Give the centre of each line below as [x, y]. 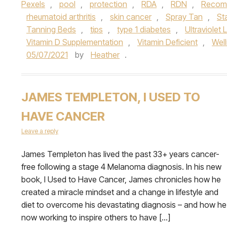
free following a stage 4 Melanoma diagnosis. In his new [121, 167]
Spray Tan [184, 17]
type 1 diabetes [144, 29]
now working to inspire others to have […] [96, 217]
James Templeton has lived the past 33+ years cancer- [120, 154]
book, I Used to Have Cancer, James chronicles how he [121, 179]
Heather [105, 55]
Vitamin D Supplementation [75, 42]
